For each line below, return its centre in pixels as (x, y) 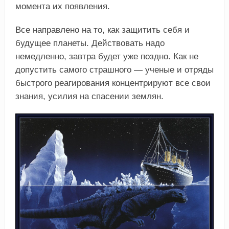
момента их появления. (62, 6)
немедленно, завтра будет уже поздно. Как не (107, 56)
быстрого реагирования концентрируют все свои (113, 83)
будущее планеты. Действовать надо (90, 43)
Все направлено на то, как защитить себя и (102, 30)
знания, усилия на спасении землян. (89, 96)
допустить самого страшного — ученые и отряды (114, 70)
